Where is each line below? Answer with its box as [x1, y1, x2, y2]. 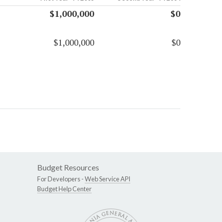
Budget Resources [37, 163, 99, 172]
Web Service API [85, 175, 130, 183]
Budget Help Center [37, 185, 92, 193]
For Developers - [37, 175, 85, 183]
